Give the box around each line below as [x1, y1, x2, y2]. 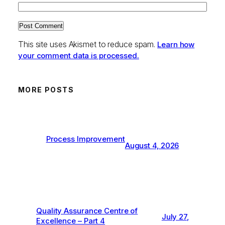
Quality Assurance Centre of [36, 206, 138, 216]
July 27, [161, 212, 189, 222]
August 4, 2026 [125, 141, 179, 151]
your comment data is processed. [18, 51, 139, 61]
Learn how [157, 40, 195, 50]
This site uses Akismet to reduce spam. [18, 39, 158, 50]
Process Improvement [46, 134, 125, 144]
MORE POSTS [18, 85, 74, 94]
